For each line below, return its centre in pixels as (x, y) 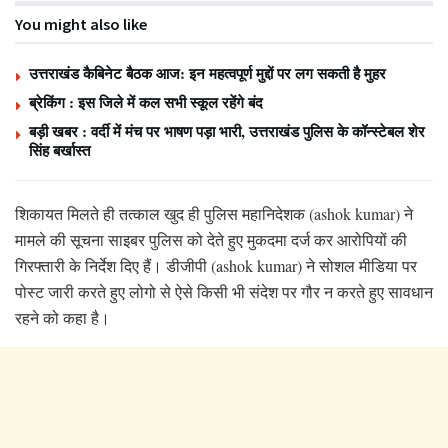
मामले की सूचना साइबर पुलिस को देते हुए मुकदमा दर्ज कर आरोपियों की (211, 240)
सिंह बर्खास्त (59, 150)
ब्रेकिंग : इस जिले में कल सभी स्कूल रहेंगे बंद (146, 102)
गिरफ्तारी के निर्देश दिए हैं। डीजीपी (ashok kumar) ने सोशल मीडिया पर (216, 266)
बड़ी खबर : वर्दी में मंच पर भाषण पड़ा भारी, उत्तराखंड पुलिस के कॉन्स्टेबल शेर (227, 131)
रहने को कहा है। (62, 318)
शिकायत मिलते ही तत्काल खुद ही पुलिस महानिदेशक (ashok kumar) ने (214, 214)
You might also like (81, 24)
